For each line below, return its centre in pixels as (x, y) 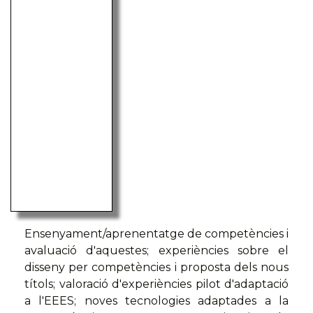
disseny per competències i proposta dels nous (156, 268)
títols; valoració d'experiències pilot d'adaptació (156, 284)
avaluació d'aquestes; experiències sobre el (156, 251)
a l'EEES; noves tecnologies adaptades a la (156, 301)
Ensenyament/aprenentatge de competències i (156, 234)
